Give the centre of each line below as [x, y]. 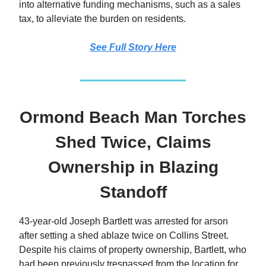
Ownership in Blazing [133, 167]
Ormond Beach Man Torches [133, 117]
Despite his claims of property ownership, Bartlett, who [133, 249]
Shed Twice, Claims [133, 142]
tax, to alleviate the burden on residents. [102, 18]
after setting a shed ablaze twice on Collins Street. [124, 235]
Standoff [133, 192]
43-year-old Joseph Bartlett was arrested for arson [123, 221]
